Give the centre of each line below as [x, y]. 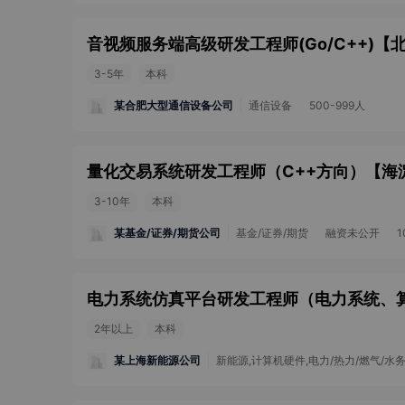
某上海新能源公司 [157, 360]
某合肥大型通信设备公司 [174, 105]
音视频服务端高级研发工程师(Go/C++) [231, 44]
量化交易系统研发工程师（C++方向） [226, 171]
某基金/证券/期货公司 [167, 232]
